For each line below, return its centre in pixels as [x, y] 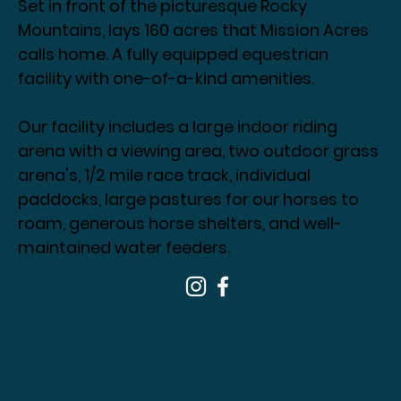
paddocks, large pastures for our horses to [189, 200]
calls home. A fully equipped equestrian [174, 55]
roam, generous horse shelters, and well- [180, 224]
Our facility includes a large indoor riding [178, 127]
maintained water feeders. [126, 248]
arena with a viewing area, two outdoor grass [200, 151]
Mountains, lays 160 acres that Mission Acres [194, 30]
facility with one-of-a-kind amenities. [166, 79]
